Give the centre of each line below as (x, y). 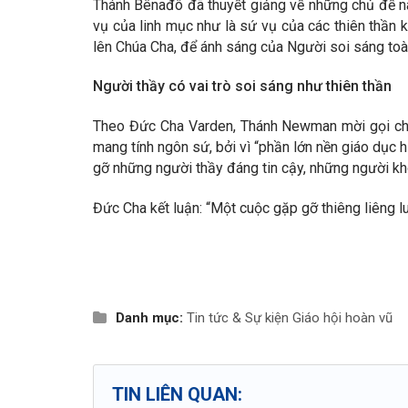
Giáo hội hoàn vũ (342, 318)
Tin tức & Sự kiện (238, 318)
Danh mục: (148, 318)
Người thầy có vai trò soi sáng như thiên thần (242, 87)
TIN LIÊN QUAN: (177, 395)
